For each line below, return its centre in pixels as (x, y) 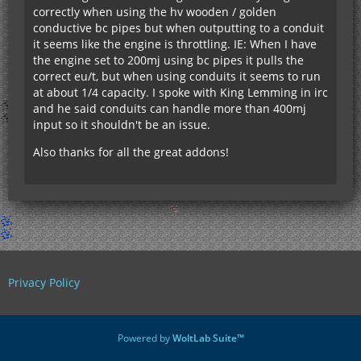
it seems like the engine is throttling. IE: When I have (175, 44)
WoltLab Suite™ (208, 338)
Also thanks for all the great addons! (131, 152)
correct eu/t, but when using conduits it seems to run (177, 76)
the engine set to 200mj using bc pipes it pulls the (168, 60)
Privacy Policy (44, 282)
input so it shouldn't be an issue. (122, 124)
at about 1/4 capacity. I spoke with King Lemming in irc (180, 92)
